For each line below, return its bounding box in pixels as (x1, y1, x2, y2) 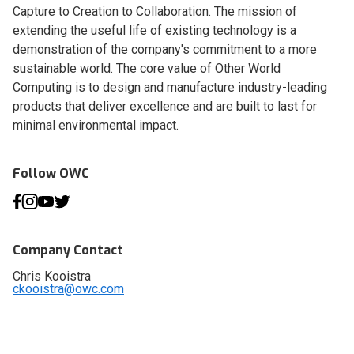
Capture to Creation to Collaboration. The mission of (13, 4, 297, 20)
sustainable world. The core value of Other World (13, 61, 281, 77)
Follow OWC (13, 165, 89, 183)
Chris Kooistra (13, 269, 91, 284)
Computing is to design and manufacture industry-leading (13, 80, 327, 96)
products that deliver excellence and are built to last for (13, 99, 317, 115)
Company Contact (13, 242, 123, 259)
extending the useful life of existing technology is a (13, 23, 296, 39)
